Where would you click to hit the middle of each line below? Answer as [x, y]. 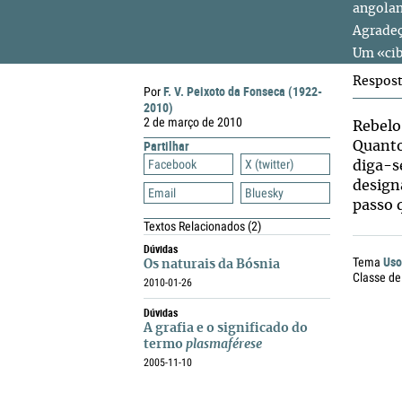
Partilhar [166, 146]
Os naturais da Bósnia [212, 265]
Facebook [172, 164]
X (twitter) [269, 164]
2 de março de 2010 [193, 122]
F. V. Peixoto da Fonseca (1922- [243, 91]
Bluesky [264, 193]
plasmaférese [224, 345]
